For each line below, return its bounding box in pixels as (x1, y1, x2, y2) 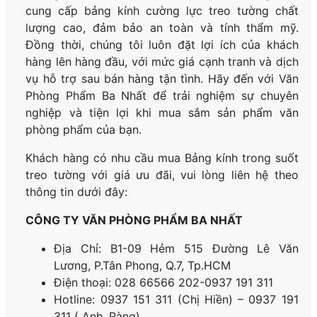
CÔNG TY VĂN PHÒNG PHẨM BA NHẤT (25, 212, 243, 227)
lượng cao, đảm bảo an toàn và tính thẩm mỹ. (25, 20, 299, 35)
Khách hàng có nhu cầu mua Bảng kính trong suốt (25, 150, 299, 165)
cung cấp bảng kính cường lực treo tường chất (25, 3, 299, 18)
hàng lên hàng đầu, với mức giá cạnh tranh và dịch (25, 54, 299, 69)
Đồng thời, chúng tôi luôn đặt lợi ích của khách (25, 37, 299, 52)
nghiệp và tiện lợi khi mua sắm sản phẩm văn (25, 105, 299, 120)
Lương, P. (54, 258, 103, 272)
